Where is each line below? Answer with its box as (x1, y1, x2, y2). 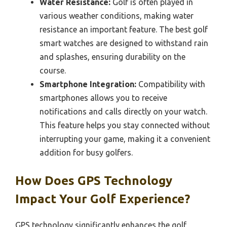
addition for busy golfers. (40, 147, 133, 157)
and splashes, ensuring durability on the (40, 52, 185, 61)
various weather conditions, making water (40, 11, 194, 20)
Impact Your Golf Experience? (15, 192, 190, 206)
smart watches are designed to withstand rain (40, 38, 208, 48)
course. (40, 65, 66, 75)
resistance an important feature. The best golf (40, 24, 208, 34)
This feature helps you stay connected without (40, 120, 210, 130)
